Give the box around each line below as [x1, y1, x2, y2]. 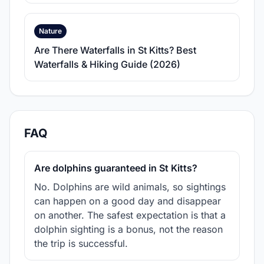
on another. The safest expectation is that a [34, 209, 226, 221]
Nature [39, 26, 62, 35]
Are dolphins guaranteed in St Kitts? [34, 161, 197, 174]
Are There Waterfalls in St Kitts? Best [34, 44, 196, 56]
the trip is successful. [34, 237, 128, 249]
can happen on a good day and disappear [34, 194, 221, 207]
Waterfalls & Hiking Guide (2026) [34, 58, 180, 70]
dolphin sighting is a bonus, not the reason [34, 223, 223, 235]
